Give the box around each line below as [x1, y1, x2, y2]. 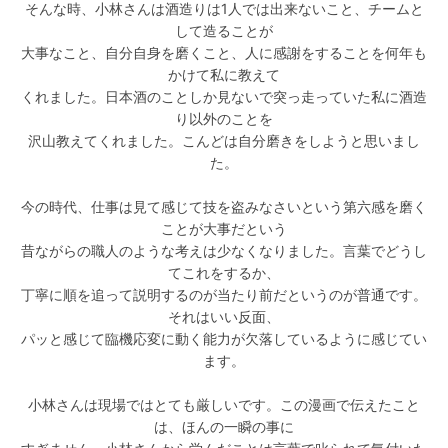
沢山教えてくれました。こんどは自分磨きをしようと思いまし [28, 132, 420, 150]
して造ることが [175, 22, 273, 40]
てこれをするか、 [168, 264, 280, 282]
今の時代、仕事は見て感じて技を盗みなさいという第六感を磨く [21, 198, 427, 216]
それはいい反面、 [168, 308, 280, 326]
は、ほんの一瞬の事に [154, 418, 294, 436]
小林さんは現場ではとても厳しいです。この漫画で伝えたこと [28, 396, 420, 414]
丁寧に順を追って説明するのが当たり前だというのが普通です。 [21, 286, 427, 304]
